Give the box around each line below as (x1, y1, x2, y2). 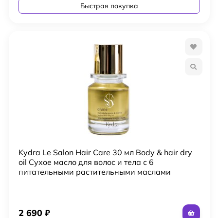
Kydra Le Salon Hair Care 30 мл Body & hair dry (18, 147, 192, 157)
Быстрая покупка (80, 1, 138, 10)
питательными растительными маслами (18, 166, 171, 177)
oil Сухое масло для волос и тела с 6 (18, 157, 154, 167)
